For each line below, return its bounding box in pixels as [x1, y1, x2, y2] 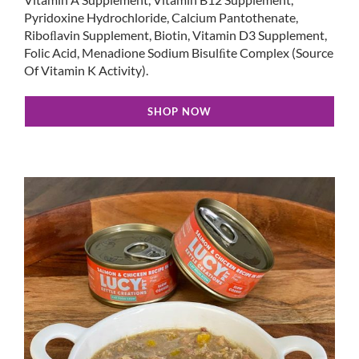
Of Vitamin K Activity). [24, 63, 148, 79]
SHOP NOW [147, 105, 212, 119]
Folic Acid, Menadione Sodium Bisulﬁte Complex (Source [24, 45, 333, 61]
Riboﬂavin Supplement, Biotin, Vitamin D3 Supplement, [24, 27, 327, 43]
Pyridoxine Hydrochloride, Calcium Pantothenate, [24, 10, 298, 26]
